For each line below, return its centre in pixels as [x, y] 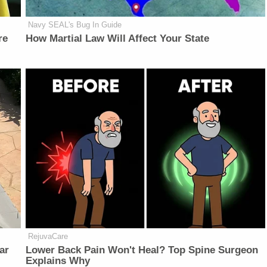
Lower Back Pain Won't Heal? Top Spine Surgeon [142, 250]
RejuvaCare [48, 236]
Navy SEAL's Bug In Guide [75, 25]
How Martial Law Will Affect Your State [118, 39]
